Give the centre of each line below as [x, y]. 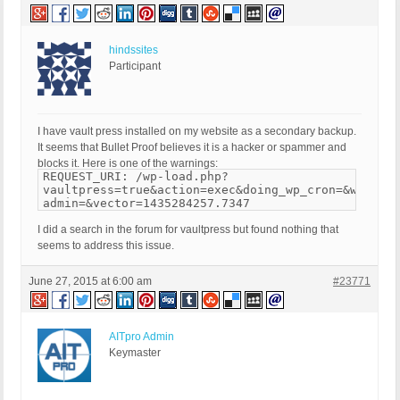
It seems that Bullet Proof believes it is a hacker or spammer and [192, 148]
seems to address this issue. [106, 246]
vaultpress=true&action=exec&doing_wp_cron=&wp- [207, 190]
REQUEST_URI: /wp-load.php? [136, 177]
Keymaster [135, 353]
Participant [135, 67]
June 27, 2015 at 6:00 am [90, 282]
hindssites [133, 50]
